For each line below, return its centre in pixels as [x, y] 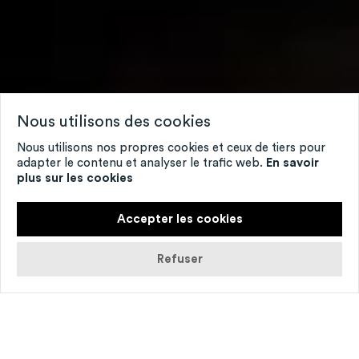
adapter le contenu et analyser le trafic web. [141, 163]
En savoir [292, 163]
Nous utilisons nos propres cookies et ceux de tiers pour [171, 148]
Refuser [179, 259]
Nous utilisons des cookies [114, 122]
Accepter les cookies [179, 219]
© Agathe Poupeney [60, 320]
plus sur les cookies [75, 178]
